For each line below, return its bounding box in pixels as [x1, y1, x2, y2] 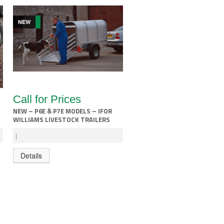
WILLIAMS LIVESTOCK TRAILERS [13, 114, 110, 124]
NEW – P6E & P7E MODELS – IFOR [13, 105, 112, 116]
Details [20, 150, 42, 160]
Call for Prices [13, 92, 81, 105]
